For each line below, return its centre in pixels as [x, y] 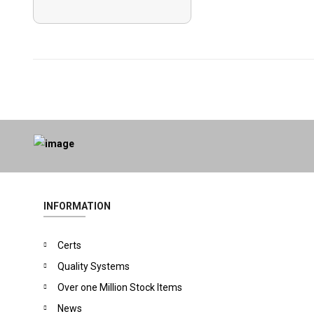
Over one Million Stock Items [120, 287]
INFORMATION [77, 206]
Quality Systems [94, 266]
